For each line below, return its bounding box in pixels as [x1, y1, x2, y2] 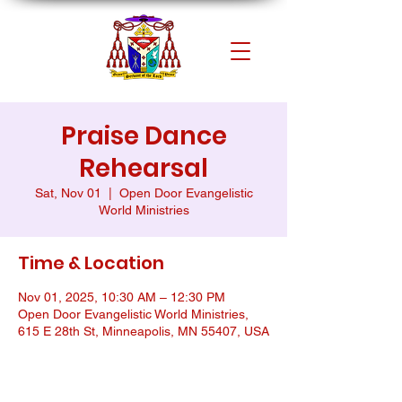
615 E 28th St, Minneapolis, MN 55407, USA [18, 324, 269, 338]
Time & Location [18, 250, 164, 275]
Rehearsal [79, 151, 208, 186]
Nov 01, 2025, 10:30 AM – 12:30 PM [18, 290, 225, 304]
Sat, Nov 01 [34, 186, 101, 200]
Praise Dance [60, 118, 227, 153]
